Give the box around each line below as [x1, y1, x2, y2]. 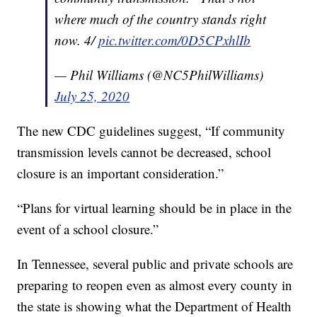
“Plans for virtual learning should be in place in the [17, 199, 292, 217]
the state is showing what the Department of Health [17, 297, 292, 316]
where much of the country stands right [54, 10, 267, 28]
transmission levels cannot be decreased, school [17, 143, 272, 161]
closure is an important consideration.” [17, 164, 224, 183]
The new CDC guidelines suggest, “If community [17, 122, 286, 140]
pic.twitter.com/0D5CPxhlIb [98, 31, 251, 50]
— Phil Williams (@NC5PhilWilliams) [54, 66, 264, 84]
